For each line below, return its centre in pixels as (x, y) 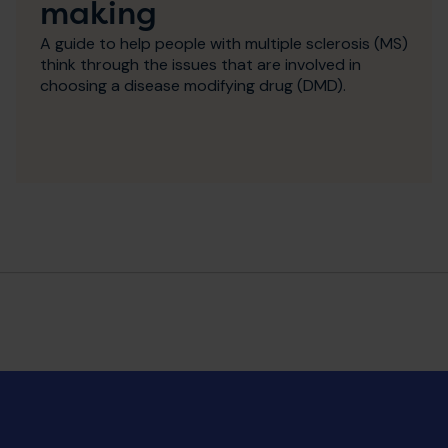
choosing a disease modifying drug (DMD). (193, 85)
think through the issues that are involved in (200, 64)
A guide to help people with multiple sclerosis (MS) (224, 43)
